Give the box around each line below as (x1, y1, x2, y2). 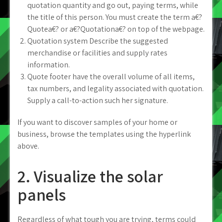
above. (17, 141, 39, 151)
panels (17, 183, 66, 206)
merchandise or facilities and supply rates (27, 48, 167, 58)
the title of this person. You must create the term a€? (27, 12, 202, 22)
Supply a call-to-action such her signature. (27, 95, 168, 106)
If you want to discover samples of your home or (17, 117, 177, 127)
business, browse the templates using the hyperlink (17, 129, 191, 139)
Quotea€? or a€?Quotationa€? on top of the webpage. (27, 24, 205, 34)
